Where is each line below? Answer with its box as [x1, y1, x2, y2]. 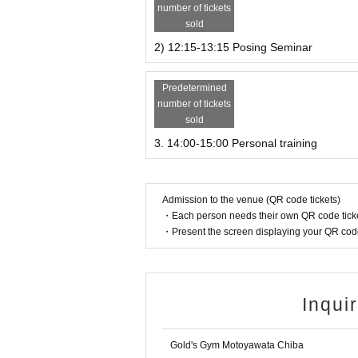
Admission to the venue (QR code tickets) [162, 194, 340, 206]
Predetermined [161, 82, 227, 94]
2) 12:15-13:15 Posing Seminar [154, 41, 312, 54]
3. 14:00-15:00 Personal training [154, 137, 317, 150]
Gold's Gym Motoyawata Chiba [170, 340, 304, 352]
